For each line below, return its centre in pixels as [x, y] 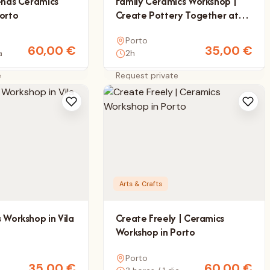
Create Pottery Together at [177, 15]
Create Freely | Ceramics [170, 218]
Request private [147, 76]
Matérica [135, 29]
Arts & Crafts [140, 184]
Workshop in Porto [155, 232]
